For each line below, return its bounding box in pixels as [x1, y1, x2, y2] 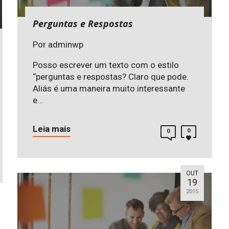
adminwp [48, 39, 83, 50]
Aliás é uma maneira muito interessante [33, 83, 185, 94]
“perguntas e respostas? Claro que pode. [33, 72, 189, 82]
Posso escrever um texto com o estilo [33, 60, 179, 71]
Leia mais [33, 124, 71, 134]
